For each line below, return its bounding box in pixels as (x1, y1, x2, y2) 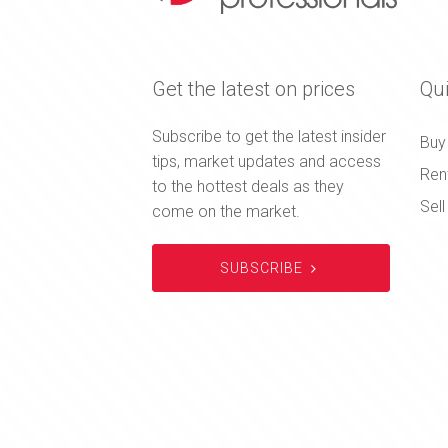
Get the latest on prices (152, 76, 355, 101)
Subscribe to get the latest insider (152, 126, 386, 146)
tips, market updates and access (152, 151, 381, 171)
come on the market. (152, 201, 300, 221)
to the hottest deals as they (152, 176, 344, 196)
